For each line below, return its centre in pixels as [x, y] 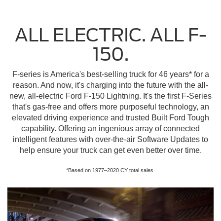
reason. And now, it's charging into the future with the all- [110, 85]
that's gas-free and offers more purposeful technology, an [110, 107]
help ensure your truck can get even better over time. [110, 150]
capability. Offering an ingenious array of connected [110, 128]
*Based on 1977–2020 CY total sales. [110, 170]
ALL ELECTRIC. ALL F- [110, 35]
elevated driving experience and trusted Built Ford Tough [110, 117]
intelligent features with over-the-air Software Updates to [110, 139]
